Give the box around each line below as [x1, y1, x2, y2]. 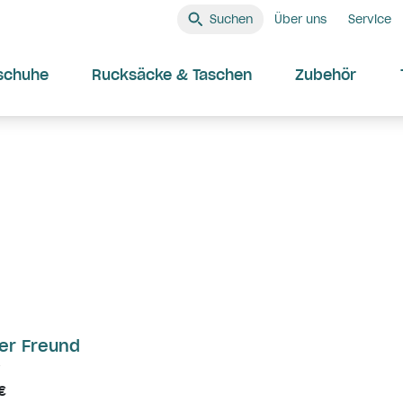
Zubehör [295, 66, 356, 84]
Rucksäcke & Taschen [92, 66, 252, 84]
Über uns [274, 12, 327, 26]
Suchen [210, 11, 253, 26]
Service [348, 12, 391, 26]
